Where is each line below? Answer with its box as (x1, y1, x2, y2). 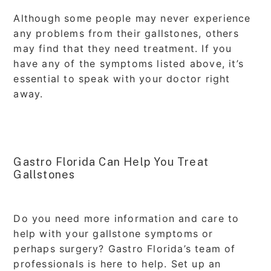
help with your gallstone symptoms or (13, 227, 214, 240)
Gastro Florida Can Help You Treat (13, 155, 209, 168)
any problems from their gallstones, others (13, 27, 239, 39)
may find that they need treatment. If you (13, 42, 232, 54)
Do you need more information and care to (13, 212, 240, 224)
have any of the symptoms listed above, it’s (13, 57, 244, 70)
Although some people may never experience (13, 11, 251, 24)
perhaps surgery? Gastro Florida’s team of (13, 242, 236, 255)
